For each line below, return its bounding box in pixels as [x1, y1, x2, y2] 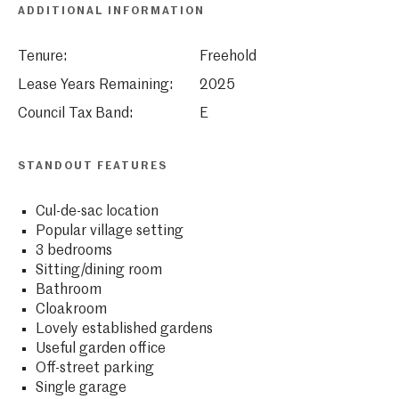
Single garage [35, 380, 126, 395]
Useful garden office [35, 341, 166, 356]
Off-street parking [35, 361, 154, 376]
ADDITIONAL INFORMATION [17, 5, 205, 17]
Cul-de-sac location [35, 204, 159, 219]
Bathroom [35, 282, 102, 297]
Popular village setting [35, 224, 183, 239]
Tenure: [17, 49, 67, 64]
